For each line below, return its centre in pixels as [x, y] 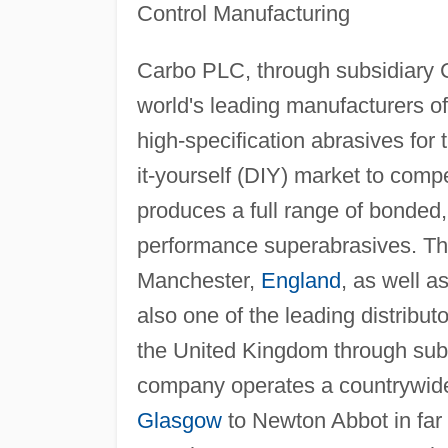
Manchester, [198, 280]
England [300, 280]
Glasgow [179, 420]
